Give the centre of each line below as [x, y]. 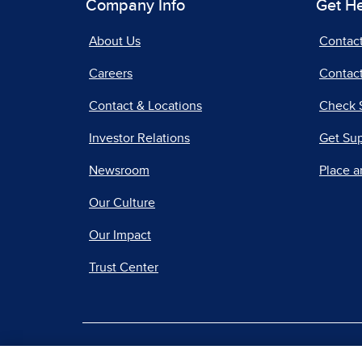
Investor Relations [139, 139]
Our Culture [122, 203]
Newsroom [119, 171]
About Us [115, 42]
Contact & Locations [145, 106]
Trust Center [124, 268]
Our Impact [120, 236]
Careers [111, 74]
